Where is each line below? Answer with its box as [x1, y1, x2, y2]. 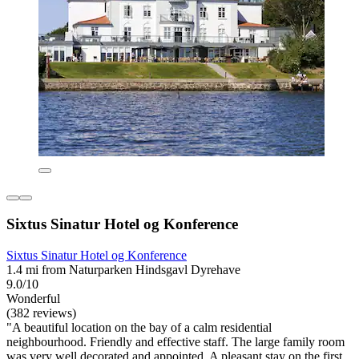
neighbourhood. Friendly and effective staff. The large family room [6, 335, 345, 349]
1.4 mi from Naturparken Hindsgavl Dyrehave [6, 263, 240, 276]
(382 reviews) [6, 306, 76, 320]
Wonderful [6, 292, 60, 305]
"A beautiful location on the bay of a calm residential [6, 321, 272, 334]
